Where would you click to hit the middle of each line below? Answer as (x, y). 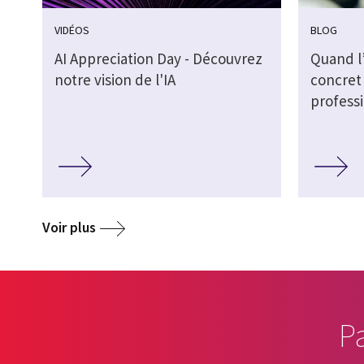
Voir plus (69, 227)
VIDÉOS (72, 30)
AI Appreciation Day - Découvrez (158, 59)
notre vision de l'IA (115, 80)
